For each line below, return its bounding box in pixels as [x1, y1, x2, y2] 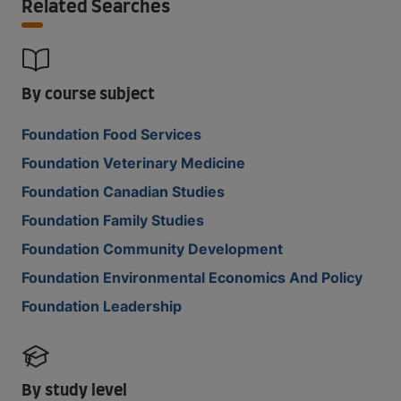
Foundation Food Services [21, 125, 201, 143]
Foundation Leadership [21, 297, 182, 315]
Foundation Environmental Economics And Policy [21, 269, 363, 286]
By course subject [21, 87, 155, 103]
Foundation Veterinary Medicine [21, 154, 245, 172]
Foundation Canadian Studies [21, 183, 225, 200]
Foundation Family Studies [21, 211, 204, 229]
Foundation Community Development [21, 240, 283, 258]
